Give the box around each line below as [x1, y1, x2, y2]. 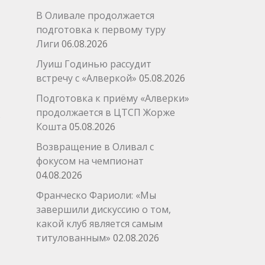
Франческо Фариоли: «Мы [36, 189, 156, 202]
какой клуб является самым [36, 217, 163, 230]
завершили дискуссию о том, [36, 203, 171, 216]
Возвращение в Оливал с [36, 140, 154, 153]
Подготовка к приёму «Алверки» [36, 92, 189, 105]
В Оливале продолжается [36, 9, 154, 22]
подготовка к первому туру [36, 23, 166, 36]
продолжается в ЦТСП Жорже [36, 106, 175, 119]
